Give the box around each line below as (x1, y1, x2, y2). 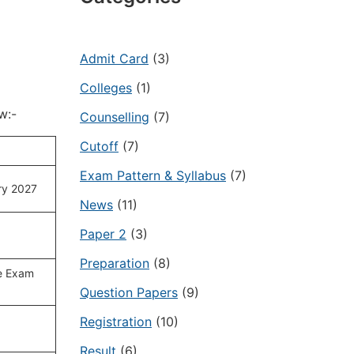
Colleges (80, 80, 132, 96)
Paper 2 (80, 226, 126, 242)
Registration (80, 314, 152, 330)
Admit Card (80, 51, 149, 66)
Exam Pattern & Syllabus (80, 168, 226, 183)
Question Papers (80, 284, 178, 300)
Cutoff (80, 138, 119, 154)
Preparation (80, 255, 149, 271)
